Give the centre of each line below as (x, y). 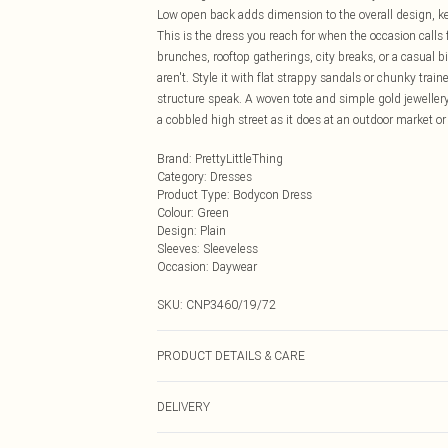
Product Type (192, 194)
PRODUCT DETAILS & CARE (231, 355)
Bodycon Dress (272, 194)
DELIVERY (183, 406)
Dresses (231, 176)
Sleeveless (230, 248)
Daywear (234, 266)
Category (180, 176)
